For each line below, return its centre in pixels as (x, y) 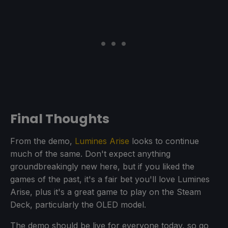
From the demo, (42, 141)
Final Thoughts (60, 119)
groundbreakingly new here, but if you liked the (102, 166)
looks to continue (164, 141)
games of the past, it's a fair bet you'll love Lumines (110, 179)
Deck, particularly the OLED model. (78, 204)
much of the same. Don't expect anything (90, 153)
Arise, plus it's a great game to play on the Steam (106, 192)
